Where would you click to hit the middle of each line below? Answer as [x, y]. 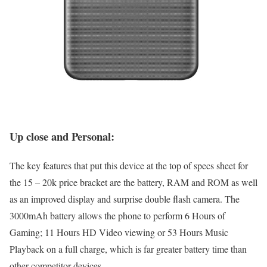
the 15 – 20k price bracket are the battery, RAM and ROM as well [133, 182]
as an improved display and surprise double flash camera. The [125, 198]
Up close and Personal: [62, 136]
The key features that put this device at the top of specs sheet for [129, 165]
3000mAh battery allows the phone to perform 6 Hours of [117, 215]
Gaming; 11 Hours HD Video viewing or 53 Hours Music [119, 232]
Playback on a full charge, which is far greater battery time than [128, 249]
